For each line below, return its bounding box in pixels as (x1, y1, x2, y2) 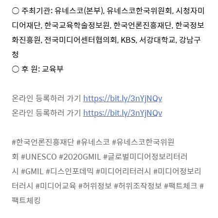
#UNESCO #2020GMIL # (21, 150, 108, 163)
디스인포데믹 (50, 164, 94, 177)
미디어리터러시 (100, 164, 151, 177)
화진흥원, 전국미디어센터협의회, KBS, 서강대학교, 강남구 (12, 33, 201, 46)
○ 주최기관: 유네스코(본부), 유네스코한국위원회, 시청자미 (12, 4, 205, 17)
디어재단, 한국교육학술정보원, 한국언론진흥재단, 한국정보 (12, 18, 204, 31)
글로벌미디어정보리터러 (108, 150, 188, 163)
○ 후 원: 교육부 (12, 62, 64, 75)
